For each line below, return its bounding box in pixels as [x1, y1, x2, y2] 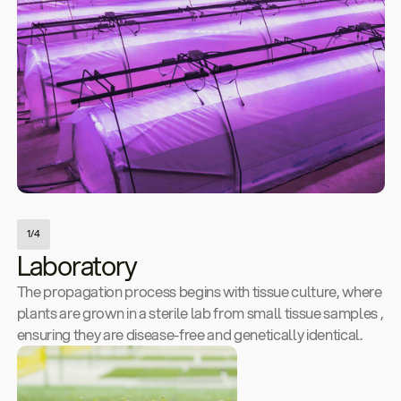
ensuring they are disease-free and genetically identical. [16, 323, 363, 345]
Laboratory [16, 245, 137, 285]
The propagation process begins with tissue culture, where [16, 280, 382, 302]
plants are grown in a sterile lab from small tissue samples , [16, 302, 384, 323]
